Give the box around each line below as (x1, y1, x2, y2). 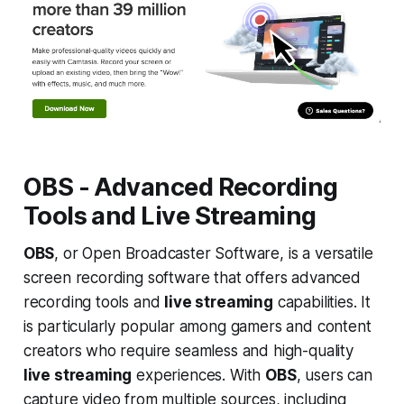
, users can (296, 365, 372, 384)
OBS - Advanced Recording (23, 171, 338, 202)
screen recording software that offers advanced (23, 268, 361, 287)
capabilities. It (272, 292, 372, 311)
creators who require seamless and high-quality (23, 341, 353, 360)
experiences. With (132, 365, 266, 384)
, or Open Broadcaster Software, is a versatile (54, 243, 373, 262)
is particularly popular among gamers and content (23, 317, 372, 335)
